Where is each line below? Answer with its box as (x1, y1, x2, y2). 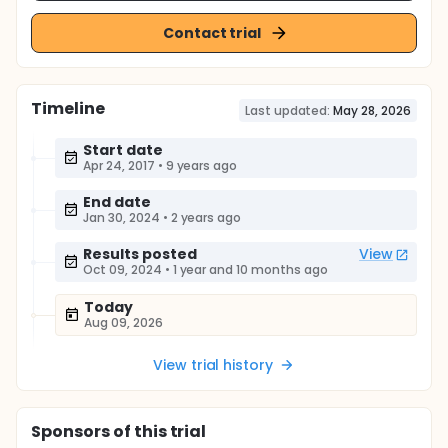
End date (83, 192, 151, 212)
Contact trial (162, 22, 262, 43)
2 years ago (170, 209, 242, 226)
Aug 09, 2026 (84, 314, 163, 331)
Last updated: (244, 102, 331, 119)
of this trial (109, 420, 207, 443)
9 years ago (165, 157, 238, 174)
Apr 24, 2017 (83, 157, 155, 174)
